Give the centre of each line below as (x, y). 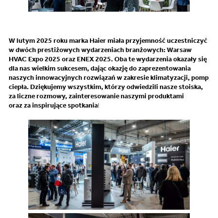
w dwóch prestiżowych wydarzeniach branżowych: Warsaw (100, 50)
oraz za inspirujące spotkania (53, 106)
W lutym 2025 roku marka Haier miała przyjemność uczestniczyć (108, 41)
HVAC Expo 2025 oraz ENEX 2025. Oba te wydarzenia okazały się (108, 59)
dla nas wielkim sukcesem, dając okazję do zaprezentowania (100, 69)
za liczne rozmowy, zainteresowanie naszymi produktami (96, 96)
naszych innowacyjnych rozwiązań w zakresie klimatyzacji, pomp (109, 78)
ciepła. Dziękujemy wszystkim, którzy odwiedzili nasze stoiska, (106, 87)
